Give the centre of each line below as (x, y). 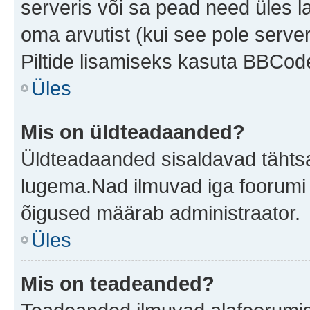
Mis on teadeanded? (118, 283)
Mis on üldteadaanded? (133, 132)
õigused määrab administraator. (161, 213)
